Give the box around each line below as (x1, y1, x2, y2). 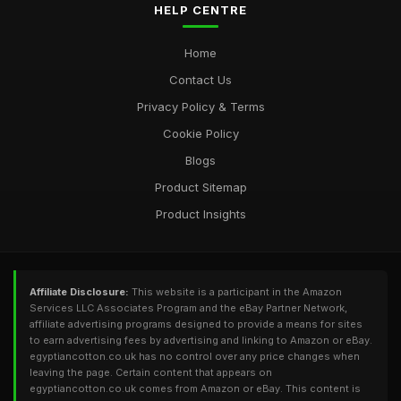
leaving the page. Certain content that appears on (30, 366, 272, 379)
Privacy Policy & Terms (136, 99, 265, 114)
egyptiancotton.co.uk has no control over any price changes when (30, 350, 360, 363)
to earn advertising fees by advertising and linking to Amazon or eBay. (30, 334, 372, 346)
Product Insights (155, 207, 246, 221)
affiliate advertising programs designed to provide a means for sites (30, 318, 363, 330)
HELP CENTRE (154, 3, 247, 17)
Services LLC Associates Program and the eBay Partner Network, (30, 302, 347, 314)
